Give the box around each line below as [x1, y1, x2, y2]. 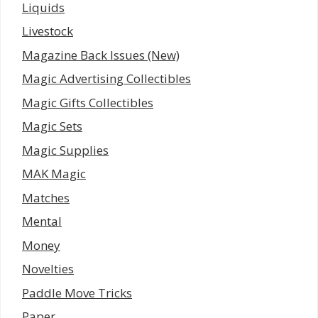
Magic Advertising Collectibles [22, 70, 191, 87]
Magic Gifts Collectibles [22, 94, 153, 111]
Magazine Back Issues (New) [22, 46, 180, 63]
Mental [22, 213, 62, 230]
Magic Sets [22, 118, 82, 135]
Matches [22, 189, 70, 206]
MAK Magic [22, 165, 86, 182]
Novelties [22, 261, 74, 278]
